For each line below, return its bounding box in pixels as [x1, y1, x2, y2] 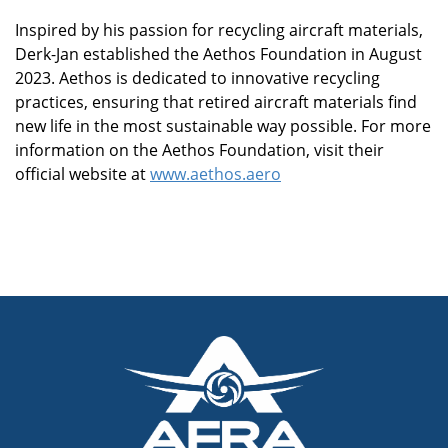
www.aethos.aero [150, 163, 281, 185]
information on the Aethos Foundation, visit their [15, 139, 384, 161]
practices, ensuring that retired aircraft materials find [15, 91, 417, 113]
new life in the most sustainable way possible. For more [15, 115, 431, 137]
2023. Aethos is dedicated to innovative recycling [15, 67, 380, 89]
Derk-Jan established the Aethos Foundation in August [15, 43, 422, 65]
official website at [15, 163, 150, 185]
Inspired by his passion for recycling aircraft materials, [15, 19, 423, 41]
